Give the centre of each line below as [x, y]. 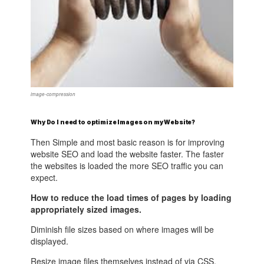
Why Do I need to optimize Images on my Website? [113, 122]
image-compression [53, 94]
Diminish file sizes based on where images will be [123, 230]
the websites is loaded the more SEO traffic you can [127, 166]
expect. [44, 178]
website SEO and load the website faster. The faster [128, 154]
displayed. [50, 241]
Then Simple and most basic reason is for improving [128, 142]
